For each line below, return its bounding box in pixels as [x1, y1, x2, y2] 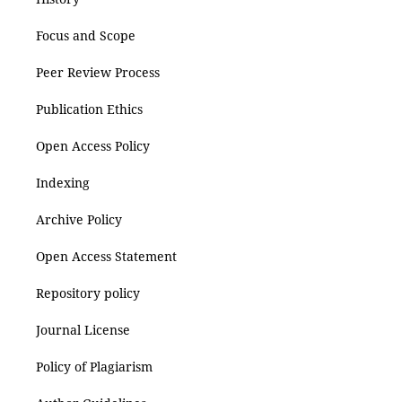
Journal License [36, 321, 130, 339]
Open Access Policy [36, 137, 150, 155]
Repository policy [36, 284, 140, 302]
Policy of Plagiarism [36, 358, 153, 376]
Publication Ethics [36, 100, 143, 118]
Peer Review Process [36, 64, 160, 82]
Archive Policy [36, 211, 122, 229]
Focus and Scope [36, 27, 135, 45]
